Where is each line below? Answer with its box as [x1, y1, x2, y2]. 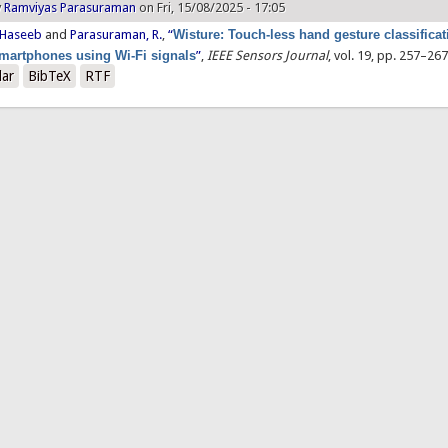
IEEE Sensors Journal [207, 48, 329, 64]
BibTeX [28, 68, 72, 85]
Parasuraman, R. [70, 27, 163, 43]
